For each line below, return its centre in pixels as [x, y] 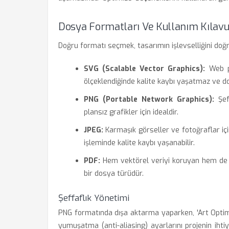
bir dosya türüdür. [114, 174]
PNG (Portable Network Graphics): [149, 99]
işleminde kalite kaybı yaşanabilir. [139, 143]
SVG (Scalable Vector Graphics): [145, 69]
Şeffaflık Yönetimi [94, 198]
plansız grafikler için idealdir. [131, 112]
